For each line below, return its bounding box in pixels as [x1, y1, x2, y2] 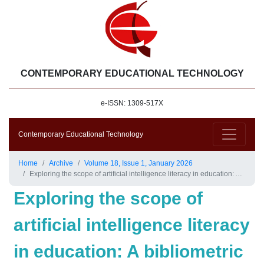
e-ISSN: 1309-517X [101, 99, 163, 107]
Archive [49, 159, 73, 167]
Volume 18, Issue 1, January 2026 [84, 159, 193, 167]
